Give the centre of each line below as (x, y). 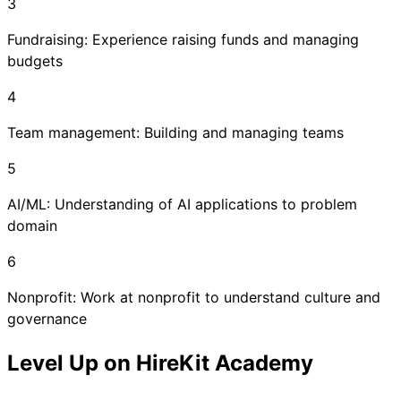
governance (47, 318)
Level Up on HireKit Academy (160, 363)
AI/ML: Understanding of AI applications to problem (182, 204)
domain (32, 225)
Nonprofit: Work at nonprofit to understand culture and (194, 297)
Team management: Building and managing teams (175, 132)
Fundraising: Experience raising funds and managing (183, 39)
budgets (35, 60)
